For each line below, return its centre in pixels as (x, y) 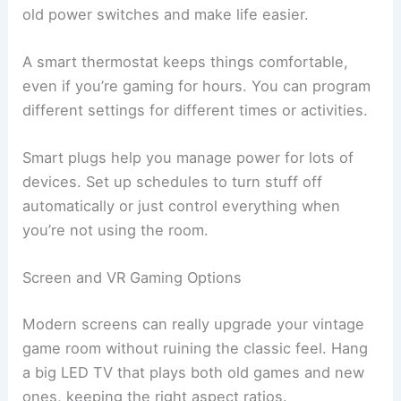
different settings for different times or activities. (196, 110)
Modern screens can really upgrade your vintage (194, 324)
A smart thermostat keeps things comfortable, (186, 61)
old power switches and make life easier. (166, 14)
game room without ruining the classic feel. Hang (196, 349)
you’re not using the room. (116, 230)
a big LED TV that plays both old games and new (194, 373)
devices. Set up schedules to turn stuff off (173, 182)
